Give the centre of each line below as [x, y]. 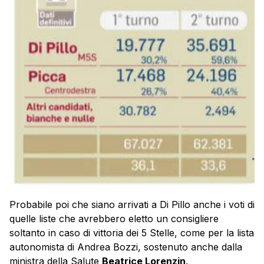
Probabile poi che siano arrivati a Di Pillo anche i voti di [132, 205]
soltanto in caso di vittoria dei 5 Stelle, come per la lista [132, 233]
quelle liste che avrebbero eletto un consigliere [114, 219]
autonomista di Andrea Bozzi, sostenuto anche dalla [126, 247]
